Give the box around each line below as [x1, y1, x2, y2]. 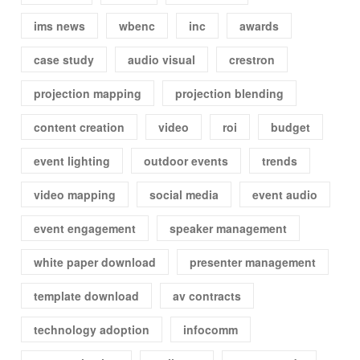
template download [34, 288, 140, 305]
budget [271, 119, 311, 136]
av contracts [173, 288, 242, 305]
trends [262, 153, 298, 170]
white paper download [34, 254, 157, 271]
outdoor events [144, 153, 229, 170]
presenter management [190, 254, 317, 271]
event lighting [34, 153, 111, 170]
